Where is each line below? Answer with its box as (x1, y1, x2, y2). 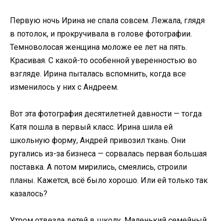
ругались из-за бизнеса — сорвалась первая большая (10, 148, 207, 158)
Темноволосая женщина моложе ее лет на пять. (10, 42, 187, 52)
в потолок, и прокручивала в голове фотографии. (10, 29, 192, 38)
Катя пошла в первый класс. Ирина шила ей (10, 122, 173, 132)
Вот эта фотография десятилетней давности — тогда (10, 109, 202, 118)
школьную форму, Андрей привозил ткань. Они (10, 135, 185, 145)
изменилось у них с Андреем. (10, 82, 118, 92)
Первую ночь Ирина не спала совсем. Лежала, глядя (10, 15, 205, 25)
